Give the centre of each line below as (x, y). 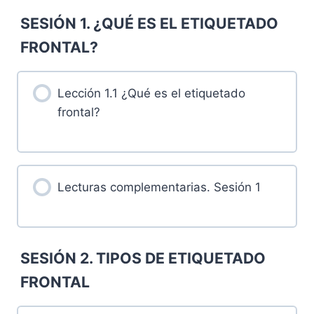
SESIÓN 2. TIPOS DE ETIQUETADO (143, 258)
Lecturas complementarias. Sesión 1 (159, 187)
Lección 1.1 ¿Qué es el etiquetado (151, 93)
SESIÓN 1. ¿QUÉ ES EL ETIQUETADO (150, 23)
